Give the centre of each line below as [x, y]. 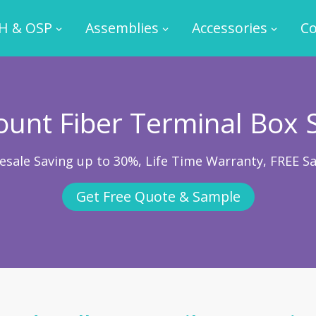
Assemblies [122, 28]
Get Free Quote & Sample [158, 196]
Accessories [229, 28]
